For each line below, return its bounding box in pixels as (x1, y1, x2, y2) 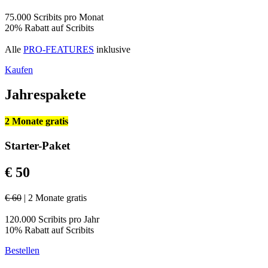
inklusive (94, 44, 130, 54)
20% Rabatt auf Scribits (5, 22, 94, 33)
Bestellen (5, 245, 39, 255)
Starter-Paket (5, 139, 70, 152)
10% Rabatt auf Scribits (5, 224, 94, 235)
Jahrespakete (5, 87, 86, 103)
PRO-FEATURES (23, 44, 94, 54)
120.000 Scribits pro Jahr (5, 214, 99, 224)
